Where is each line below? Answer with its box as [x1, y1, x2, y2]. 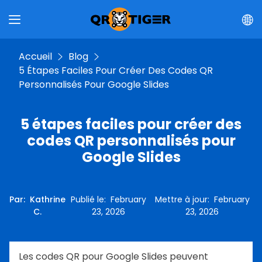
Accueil [19, 50, 52, 63]
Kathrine [30, 194, 65, 205]
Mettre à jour [154, 194, 208, 205]
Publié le [71, 194, 105, 205]
